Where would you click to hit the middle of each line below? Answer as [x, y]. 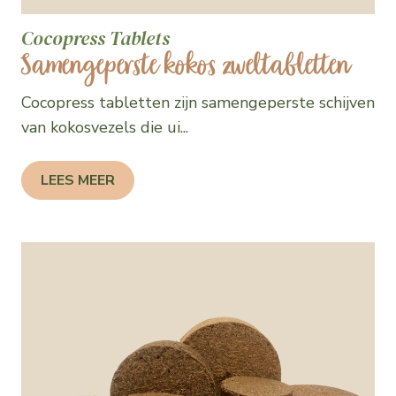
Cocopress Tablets [95, 38]
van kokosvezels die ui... [105, 127]
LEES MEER [78, 180]
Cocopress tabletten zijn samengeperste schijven [198, 103]
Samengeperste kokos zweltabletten [186, 67]
